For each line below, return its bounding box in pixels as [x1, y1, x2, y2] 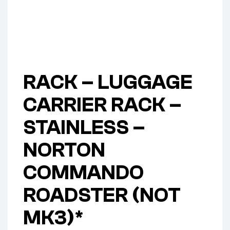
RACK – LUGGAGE [23, 70, 193, 94]
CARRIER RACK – [23, 93, 181, 117]
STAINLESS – [23, 116, 145, 140]
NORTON [23, 138, 105, 162]
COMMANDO [23, 161, 144, 185]
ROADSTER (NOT [23, 183, 181, 207]
